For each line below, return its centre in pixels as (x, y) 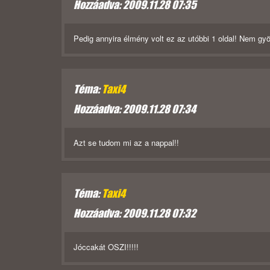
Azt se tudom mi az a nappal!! (126, 143)
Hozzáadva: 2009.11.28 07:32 (135, 214)
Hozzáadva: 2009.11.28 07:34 (135, 109)
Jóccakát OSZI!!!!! (106, 247)
